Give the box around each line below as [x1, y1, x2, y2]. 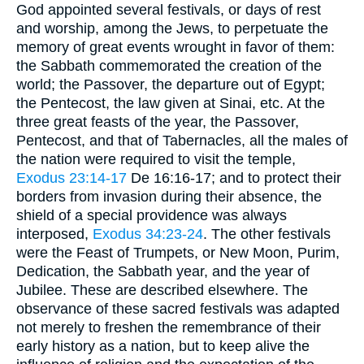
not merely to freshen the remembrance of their [16, 319, 321, 336]
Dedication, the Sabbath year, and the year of [16, 263, 310, 280]
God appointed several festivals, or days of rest [16, 2, 321, 19]
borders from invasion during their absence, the [16, 188, 322, 206]
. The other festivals [203, 226, 331, 243]
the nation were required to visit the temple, [16, 151, 296, 168]
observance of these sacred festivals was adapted [16, 301, 340, 318]
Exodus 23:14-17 [16, 170, 127, 187]
